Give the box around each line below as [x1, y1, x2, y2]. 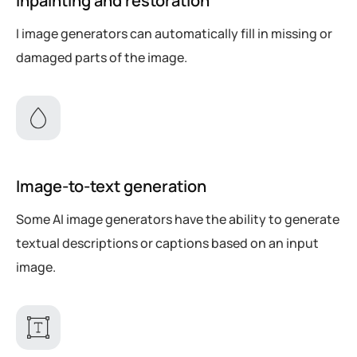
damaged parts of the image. [16, 48, 187, 66]
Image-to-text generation [16, 175, 206, 197]
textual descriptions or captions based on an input [16, 233, 319, 252]
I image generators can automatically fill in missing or [16, 24, 332, 42]
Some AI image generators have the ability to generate [16, 210, 339, 228]
